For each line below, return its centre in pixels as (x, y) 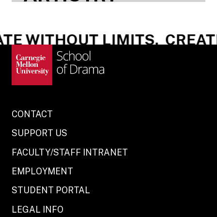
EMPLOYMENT (42, 171)
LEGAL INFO (38, 209)
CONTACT (32, 114)
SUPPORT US (39, 133)
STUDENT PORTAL (51, 190)
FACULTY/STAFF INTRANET (70, 152)
